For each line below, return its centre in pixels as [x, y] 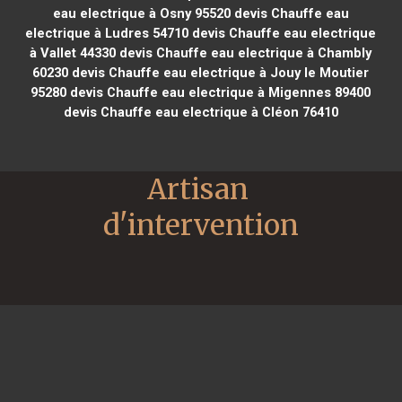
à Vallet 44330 [73, 52]
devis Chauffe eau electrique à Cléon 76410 [201, 112]
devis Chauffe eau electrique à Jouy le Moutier [219, 72]
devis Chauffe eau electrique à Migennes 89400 [219, 92]
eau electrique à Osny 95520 [141, 13]
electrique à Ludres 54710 [107, 33]
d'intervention [201, 225]
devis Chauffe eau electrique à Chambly [244, 52]
